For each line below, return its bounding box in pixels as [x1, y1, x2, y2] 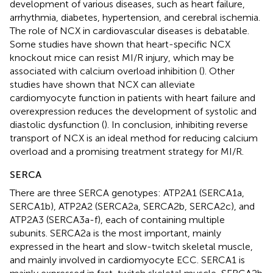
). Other [202, 65, 235, 77]
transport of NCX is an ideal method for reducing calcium [10, 132, 258, 144]
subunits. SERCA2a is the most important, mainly [10, 227, 221, 239]
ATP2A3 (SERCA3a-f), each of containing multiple [10, 214, 225, 226]
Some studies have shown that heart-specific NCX [10, 38, 230, 51]
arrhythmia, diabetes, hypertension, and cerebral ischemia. [10, 12, 260, 24]
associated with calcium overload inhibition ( [10, 65, 202, 77]
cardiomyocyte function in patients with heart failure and [10, 92, 255, 104]
